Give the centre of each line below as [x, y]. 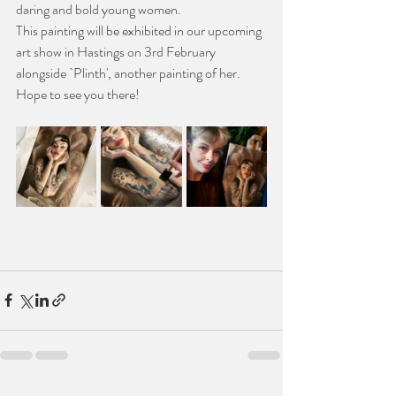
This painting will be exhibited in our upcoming [140, 30]
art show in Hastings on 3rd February [117, 51]
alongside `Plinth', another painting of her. [128, 72]
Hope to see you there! [78, 94]
